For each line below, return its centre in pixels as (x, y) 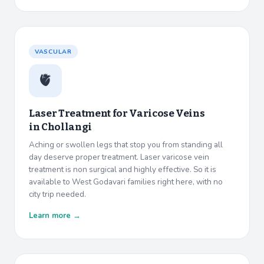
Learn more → (55, 216)
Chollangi (66, 127)
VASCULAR (53, 52)
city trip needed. (57, 194)
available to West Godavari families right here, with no (126, 182)
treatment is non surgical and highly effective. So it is (123, 170)
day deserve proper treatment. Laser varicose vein (119, 157)
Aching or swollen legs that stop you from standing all (126, 145)
